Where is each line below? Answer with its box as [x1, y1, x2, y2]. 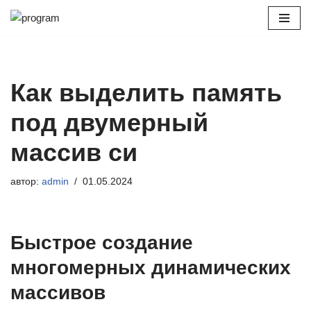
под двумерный [10, 108, 208, 137]
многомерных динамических [10, 257, 291, 278]
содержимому [10, 65, 76, 76]
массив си [10, 138, 137, 167]
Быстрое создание [10, 232, 193, 253]
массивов [10, 282, 106, 303]
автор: [10, 176, 42, 187]
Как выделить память [10, 78, 282, 107]
